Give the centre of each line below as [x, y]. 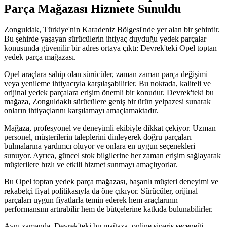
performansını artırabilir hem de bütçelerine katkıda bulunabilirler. [108, 209]
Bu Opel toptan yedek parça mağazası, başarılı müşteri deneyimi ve [111, 182]
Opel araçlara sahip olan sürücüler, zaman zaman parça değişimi [106, 74]
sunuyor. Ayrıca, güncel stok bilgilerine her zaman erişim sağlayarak [112, 156]
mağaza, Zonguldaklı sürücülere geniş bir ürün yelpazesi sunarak [107, 102]
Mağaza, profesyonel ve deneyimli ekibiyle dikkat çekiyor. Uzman [110, 128]
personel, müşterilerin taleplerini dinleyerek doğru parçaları [98, 137]
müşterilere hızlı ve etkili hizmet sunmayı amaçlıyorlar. [91, 165]
